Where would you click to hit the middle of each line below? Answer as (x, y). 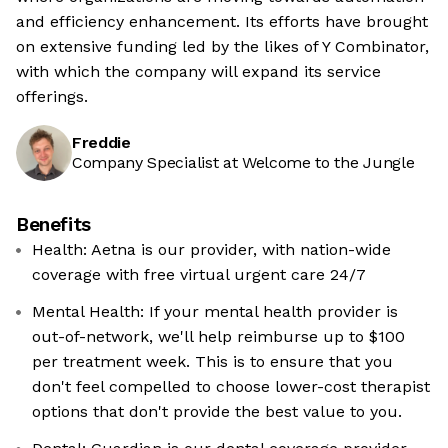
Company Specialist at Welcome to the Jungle (243, 163)
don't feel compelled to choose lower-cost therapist (231, 387)
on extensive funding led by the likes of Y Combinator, (222, 47)
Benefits (53, 225)
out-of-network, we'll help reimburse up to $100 (218, 337)
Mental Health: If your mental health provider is (215, 312)
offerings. (52, 97)
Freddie (101, 143)
